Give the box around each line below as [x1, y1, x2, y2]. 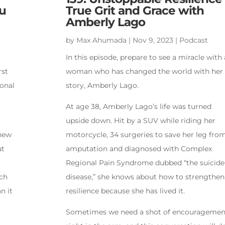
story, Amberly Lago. [65, 81, 139, 90]
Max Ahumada [76, 36, 127, 45]
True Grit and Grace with [65, 4, 204, 18]
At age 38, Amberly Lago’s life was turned [65, 102, 211, 111]
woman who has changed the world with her [65, 67, 223, 76]
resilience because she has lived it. [65, 186, 185, 196]
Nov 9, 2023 [132, 36, 173, 45]
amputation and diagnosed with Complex [65, 144, 212, 154]
